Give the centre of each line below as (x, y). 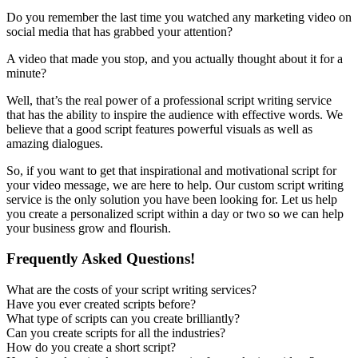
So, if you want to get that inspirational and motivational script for (171, 170)
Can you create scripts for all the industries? (116, 333)
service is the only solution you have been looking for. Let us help (172, 199)
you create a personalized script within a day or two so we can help (175, 213)
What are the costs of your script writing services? (131, 290)
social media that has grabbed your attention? (119, 31)
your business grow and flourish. (89, 228)
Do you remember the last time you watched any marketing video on (179, 17)
